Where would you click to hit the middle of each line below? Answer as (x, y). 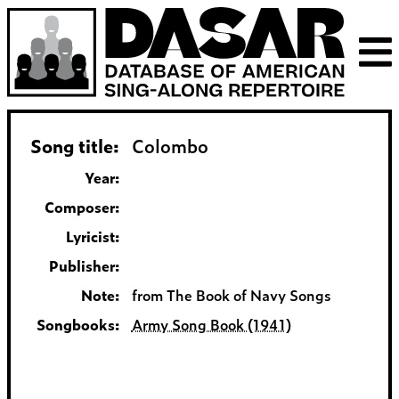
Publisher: (84, 266)
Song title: (74, 146)
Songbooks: (77, 325)
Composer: (81, 207)
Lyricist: (92, 236)
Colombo (170, 146)
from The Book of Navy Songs (231, 295)
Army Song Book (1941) (211, 325)
